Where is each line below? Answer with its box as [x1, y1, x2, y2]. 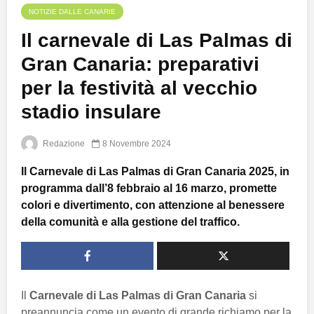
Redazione [41, 139, 85, 149]
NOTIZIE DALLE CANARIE [29, 8, 116, 16]
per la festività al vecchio [21, 77, 257, 100]
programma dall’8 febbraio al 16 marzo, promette [21, 182, 277, 195]
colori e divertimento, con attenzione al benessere [21, 199, 285, 212]
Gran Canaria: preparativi [21, 53, 259, 76]
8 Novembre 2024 [102, 139, 171, 149]
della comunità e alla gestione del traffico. [21, 216, 240, 228]
